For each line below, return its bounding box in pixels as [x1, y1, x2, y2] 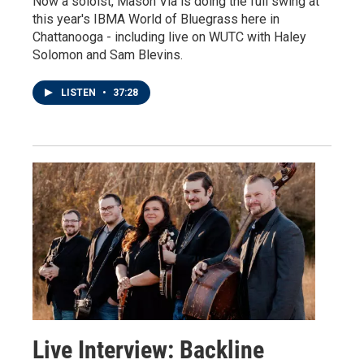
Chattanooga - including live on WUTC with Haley [32, 29, 306, 45]
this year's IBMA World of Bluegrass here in [32, 11, 279, 28]
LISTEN [61, 87, 98, 99]
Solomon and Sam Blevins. [32, 47, 183, 63]
